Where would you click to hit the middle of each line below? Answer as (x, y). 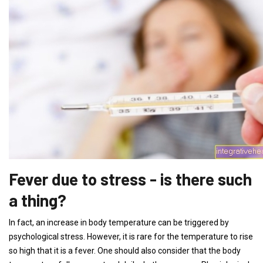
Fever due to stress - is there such (130, 179)
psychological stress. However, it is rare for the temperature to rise (131, 237)
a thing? (38, 200)
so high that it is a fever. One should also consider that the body (125, 251)
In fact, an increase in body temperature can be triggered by (119, 222)
